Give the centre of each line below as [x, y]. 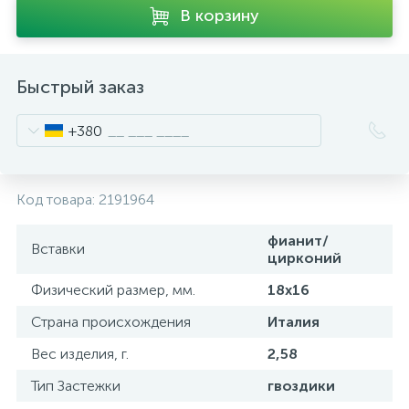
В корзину [220, 16]
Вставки [58, 249]
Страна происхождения [111, 322]
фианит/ [298, 241]
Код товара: [58, 199]
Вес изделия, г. [80, 354]
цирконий [304, 258]
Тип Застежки [76, 386]
